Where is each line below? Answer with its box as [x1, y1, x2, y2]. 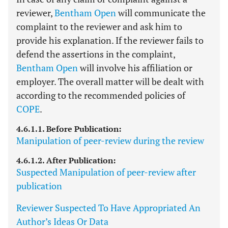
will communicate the [116, 7, 206, 19]
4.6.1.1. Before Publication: [16, 123, 121, 134]
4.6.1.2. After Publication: [16, 155, 116, 166]
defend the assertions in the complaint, [16, 48, 175, 60]
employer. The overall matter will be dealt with [16, 75, 204, 88]
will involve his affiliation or [78, 62, 192, 74]
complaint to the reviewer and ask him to [16, 20, 182, 33]
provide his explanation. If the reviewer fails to [16, 34, 204, 46]
